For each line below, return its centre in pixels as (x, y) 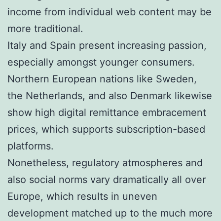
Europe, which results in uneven (82, 196)
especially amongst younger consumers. (101, 62)
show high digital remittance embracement (107, 112)
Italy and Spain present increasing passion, (107, 45)
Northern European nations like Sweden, (102, 79)
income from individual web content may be (110, 12)
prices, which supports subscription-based (106, 129)
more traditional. (45, 28)
